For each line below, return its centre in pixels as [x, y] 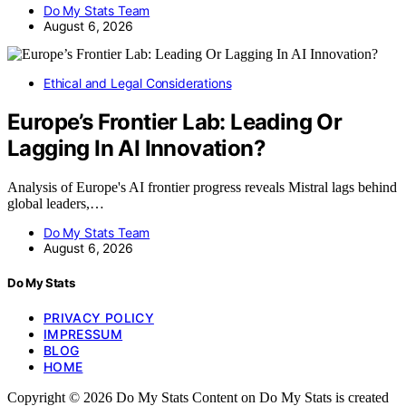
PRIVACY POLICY [99, 318]
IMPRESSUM [83, 334]
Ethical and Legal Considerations [138, 83]
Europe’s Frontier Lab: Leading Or [175, 122]
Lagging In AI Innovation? [136, 149]
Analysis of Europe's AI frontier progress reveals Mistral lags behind [202, 188]
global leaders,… [56, 204]
